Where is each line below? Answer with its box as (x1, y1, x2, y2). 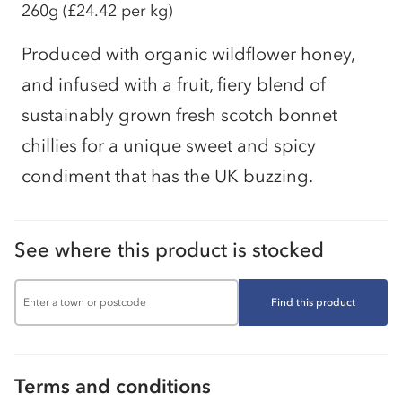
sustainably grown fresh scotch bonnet (22, 104, 337, 126)
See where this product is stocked (14, 238, 324, 262)
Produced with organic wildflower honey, (22, 43, 354, 65)
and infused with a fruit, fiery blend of (22, 74, 326, 95)
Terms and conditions (14, 374, 211, 398)
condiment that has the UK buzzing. (22, 165, 313, 187)
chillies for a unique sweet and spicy (22, 135, 316, 156)
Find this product (270, 295, 355, 309)
